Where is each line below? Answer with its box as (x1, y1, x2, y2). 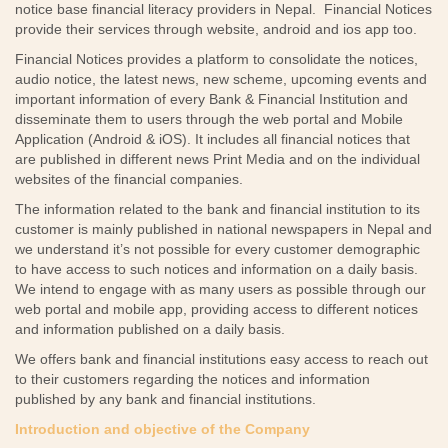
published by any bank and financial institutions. (15, 391, 316, 407)
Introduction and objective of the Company (15, 421, 310, 437)
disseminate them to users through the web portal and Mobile (15, 111, 403, 127)
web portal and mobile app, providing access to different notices (15, 301, 418, 317)
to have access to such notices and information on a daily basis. (15, 261, 418, 277)
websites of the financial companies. (15, 171, 243, 187)
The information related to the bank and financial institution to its (15, 201, 420, 217)
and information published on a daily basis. (15, 321, 285, 337)
